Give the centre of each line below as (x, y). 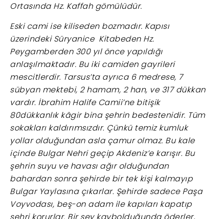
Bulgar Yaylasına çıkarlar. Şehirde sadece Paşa (106, 191)
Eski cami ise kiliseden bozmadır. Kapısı (89, 26)
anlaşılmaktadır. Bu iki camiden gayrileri (92, 64)
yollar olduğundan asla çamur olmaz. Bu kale (102, 140)
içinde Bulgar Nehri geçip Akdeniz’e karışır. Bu (102, 153)
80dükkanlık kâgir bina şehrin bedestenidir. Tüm (108, 115)
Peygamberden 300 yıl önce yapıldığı (86, 51)
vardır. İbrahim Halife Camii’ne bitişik (85, 102)
